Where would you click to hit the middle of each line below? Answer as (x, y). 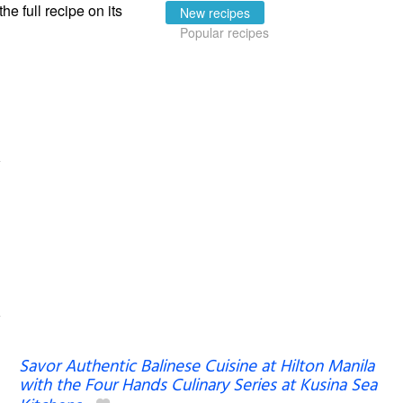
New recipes (215, 12)
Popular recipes (224, 32)
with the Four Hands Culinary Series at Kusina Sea (197, 385)
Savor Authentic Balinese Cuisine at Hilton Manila (196, 367)
